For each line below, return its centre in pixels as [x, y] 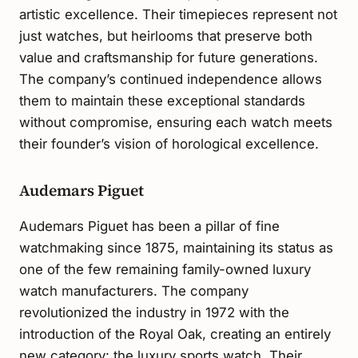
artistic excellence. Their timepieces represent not [178, 15]
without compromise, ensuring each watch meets [176, 123]
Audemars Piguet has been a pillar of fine [149, 226]
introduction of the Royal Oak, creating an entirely [175, 334]
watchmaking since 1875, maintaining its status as [176, 247]
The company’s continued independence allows [171, 80]
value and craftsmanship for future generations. [169, 58]
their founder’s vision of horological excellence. [169, 144]
